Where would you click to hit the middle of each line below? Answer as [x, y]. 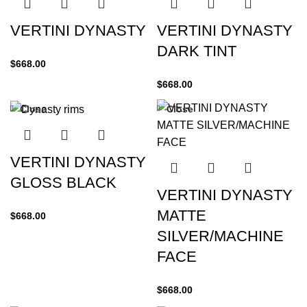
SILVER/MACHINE [220, 236]
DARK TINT [197, 51]
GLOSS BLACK [63, 182]
